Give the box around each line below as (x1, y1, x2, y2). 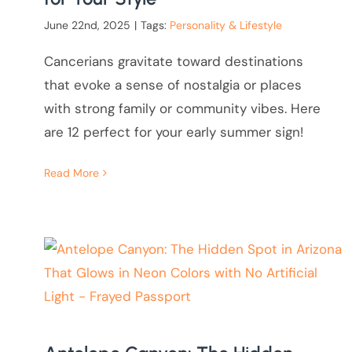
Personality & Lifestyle (169, 18, 282, 33)
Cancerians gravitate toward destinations (43, 53, 303, 71)
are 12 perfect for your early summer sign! (43, 123, 303, 141)
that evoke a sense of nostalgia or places (43, 76, 302, 94)
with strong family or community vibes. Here (43, 100, 321, 118)
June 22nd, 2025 (43, 18, 130, 33)
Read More (43, 166, 99, 181)
